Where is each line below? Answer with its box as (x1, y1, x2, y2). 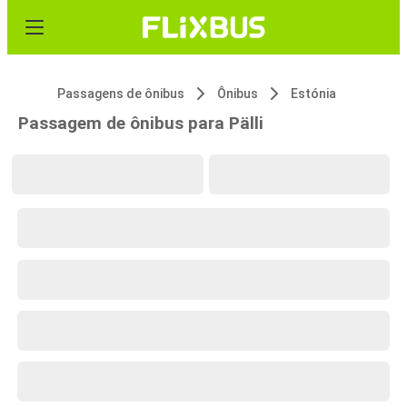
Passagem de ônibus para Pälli (18, 113, 263, 134)
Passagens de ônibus (57, 86, 184, 101)
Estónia (291, 86, 336, 101)
